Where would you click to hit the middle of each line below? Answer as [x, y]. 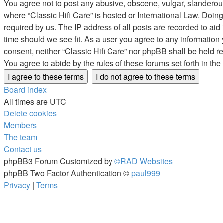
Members [20, 125]
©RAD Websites [144, 161]
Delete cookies [30, 113]
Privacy [17, 185]
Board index [25, 89]
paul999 [146, 173]
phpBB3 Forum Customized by [59, 161]
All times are [27, 101]
